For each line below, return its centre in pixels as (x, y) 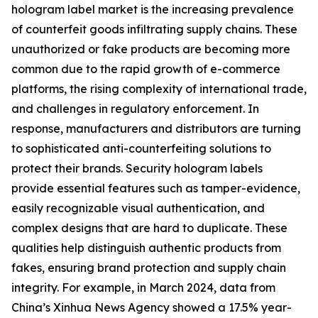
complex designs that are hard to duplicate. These (149, 228)
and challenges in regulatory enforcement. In (135, 109)
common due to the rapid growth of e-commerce (146, 69)
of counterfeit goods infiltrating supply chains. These (154, 29)
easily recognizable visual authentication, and (138, 208)
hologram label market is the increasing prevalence (153, 10)
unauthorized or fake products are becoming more (151, 49)
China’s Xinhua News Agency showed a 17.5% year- (152, 308)
